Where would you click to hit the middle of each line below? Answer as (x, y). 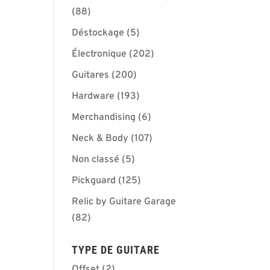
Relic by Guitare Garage (124, 202)
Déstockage (98, 33)
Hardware (93, 96)
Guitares (91, 75)
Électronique (99, 54)
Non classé (96, 160)
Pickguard (94, 181)
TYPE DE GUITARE (116, 250)
